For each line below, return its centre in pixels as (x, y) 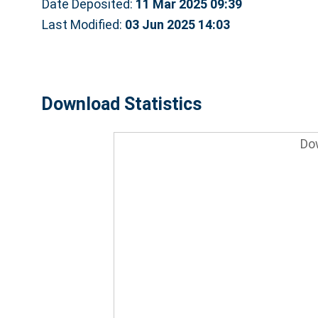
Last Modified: (83, 24)
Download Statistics (121, 104)
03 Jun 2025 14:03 (177, 24)
